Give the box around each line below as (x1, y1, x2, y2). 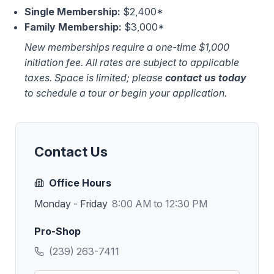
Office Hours (49, 176, 111, 189)
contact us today (165, 72, 246, 84)
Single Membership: (24, 5, 120, 18)
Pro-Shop (34, 224, 81, 237)
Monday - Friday (34, 197, 108, 210)
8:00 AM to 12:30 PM (112, 197, 207, 210)
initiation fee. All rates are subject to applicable (24, 56, 239, 68)
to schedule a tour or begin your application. (24, 87, 227, 99)
